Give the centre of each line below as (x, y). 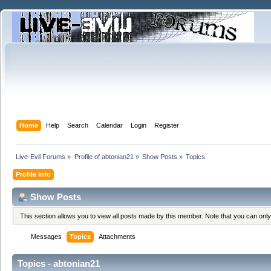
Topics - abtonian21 (59, 264)
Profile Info (34, 174)
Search (78, 125)
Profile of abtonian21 (104, 156)
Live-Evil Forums (41, 156)
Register (167, 125)
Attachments (117, 237)
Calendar (110, 125)
